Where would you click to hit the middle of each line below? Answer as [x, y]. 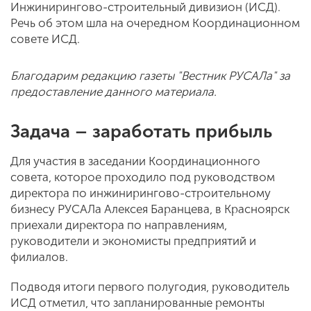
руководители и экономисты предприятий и [133, 241]
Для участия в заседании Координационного [135, 161]
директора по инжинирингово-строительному [141, 193]
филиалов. [39, 257]
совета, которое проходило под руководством [143, 177]
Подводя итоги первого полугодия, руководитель [150, 287]
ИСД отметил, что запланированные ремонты [137, 303]
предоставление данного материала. [114, 92]
